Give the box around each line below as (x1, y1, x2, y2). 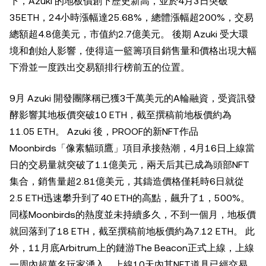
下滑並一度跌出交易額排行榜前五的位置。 (9, 62, 190, 74)
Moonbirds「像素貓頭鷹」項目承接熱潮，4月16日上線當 (9, 142, 255, 154)
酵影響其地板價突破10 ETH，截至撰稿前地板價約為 (9, 109, 232, 121)
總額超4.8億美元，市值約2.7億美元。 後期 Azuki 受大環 (9, 28, 248, 40)
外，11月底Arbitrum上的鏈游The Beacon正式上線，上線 (9, 242, 254, 254)
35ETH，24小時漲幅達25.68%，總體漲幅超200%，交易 (9, 12, 254, 24)
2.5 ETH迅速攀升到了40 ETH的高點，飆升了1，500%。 (9, 192, 250, 204)
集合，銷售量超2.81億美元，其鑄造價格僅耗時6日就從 (9, 176, 244, 188)
